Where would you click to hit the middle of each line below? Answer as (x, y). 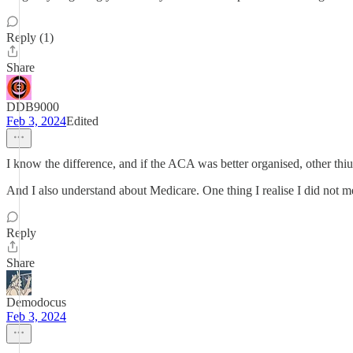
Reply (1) (30, 37)
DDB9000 (33, 107)
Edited (82, 121)
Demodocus (36, 302)
